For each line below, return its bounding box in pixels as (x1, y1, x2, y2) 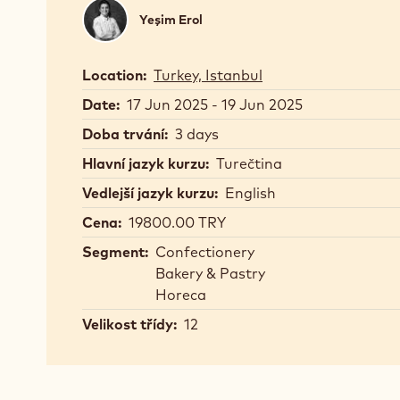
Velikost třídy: (82, 315, 177, 333)
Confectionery (155, 243, 254, 261)
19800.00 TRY (129, 213, 226, 231)
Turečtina (216, 154, 282, 172)
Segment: (82, 243, 148, 261)
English (225, 184, 276, 202)
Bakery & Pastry (155, 264, 265, 282)
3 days (175, 125, 219, 143)
